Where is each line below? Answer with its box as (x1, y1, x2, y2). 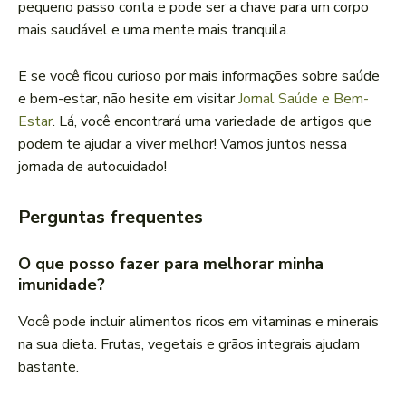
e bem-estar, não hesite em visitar (18, 89, 238, 110)
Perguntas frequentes (18, 205, 203, 230)
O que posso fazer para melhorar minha (18, 253, 324, 275)
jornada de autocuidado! (18, 157, 167, 178)
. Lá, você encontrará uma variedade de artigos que (53, 111, 372, 132)
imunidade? (18, 274, 105, 296)
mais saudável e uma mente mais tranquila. (18, 20, 289, 41)
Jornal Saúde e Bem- (238, 89, 369, 110)
